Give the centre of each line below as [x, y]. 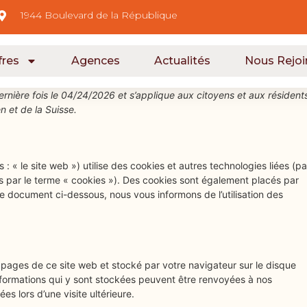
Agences [96, 61]
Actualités [182, 61]
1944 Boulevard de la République [99, 15]
